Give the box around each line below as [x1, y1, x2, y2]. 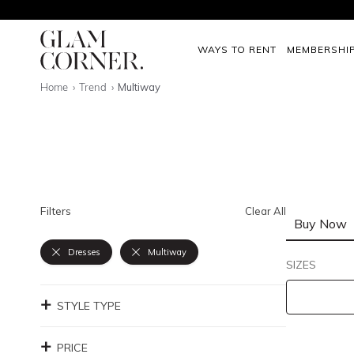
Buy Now [293, 216, 347, 232]
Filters [40, 204, 71, 218]
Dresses [68, 247, 100, 258]
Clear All [244, 205, 286, 217]
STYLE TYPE [57, 299, 121, 313]
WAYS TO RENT [198, 43, 277, 55]
